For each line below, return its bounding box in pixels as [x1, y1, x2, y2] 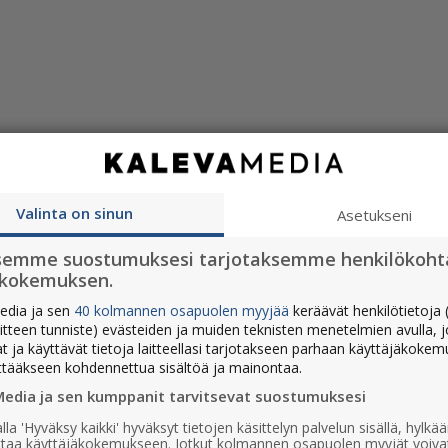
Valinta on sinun [15, 203, 133, 223]
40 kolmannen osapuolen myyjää [74, 301, 289, 320]
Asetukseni [336, 205, 412, 225]
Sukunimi [22, 227, 98, 250]
